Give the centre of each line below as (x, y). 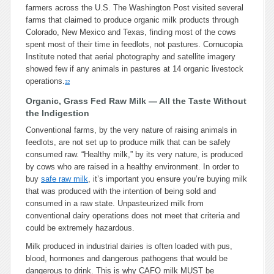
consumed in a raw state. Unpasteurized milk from (115, 203)
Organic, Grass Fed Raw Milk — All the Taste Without (136, 101)
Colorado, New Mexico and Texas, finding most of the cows (131, 32)
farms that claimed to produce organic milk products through (132, 20)
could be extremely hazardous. (80, 228)
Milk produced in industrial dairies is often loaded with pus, (129, 246)
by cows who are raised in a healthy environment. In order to (132, 167)
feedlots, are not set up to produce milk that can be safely (128, 142)
